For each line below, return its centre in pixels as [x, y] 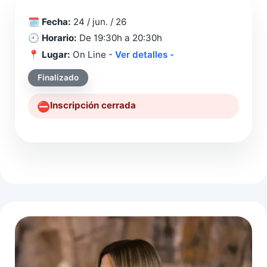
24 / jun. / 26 [99, 21]
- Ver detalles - [141, 54]
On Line [89, 54]
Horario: [59, 38]
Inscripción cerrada [93, 105]
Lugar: [56, 54]
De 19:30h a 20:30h [119, 38]
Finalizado [58, 78]
